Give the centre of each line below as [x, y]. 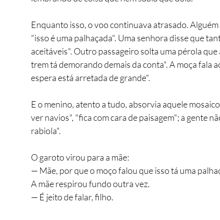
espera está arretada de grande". [91, 77]
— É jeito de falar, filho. [72, 197]
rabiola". [46, 130]
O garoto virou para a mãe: [80, 157]
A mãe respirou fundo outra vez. [90, 183]
